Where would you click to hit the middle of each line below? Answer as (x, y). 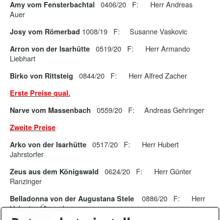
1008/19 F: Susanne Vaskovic (134, 31)
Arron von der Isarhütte (50, 49)
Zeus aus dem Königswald (55, 171)
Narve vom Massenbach (50, 110)
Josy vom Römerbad (45, 31)
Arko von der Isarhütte (48, 144)
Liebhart (24, 58)
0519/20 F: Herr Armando (140, 48)
